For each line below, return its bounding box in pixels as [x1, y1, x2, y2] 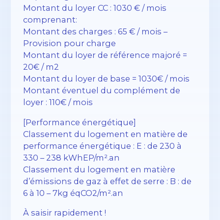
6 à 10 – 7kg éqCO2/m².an [23, 188, 124, 198]
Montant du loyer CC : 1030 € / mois [23, 3, 167, 13]
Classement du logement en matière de [23, 129, 188, 139]
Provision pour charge [23, 38, 116, 49]
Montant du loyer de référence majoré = [23, 50, 188, 60]
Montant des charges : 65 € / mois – [23, 27, 168, 37]
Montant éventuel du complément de [23, 85, 181, 96]
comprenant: [23, 15, 78, 25]
